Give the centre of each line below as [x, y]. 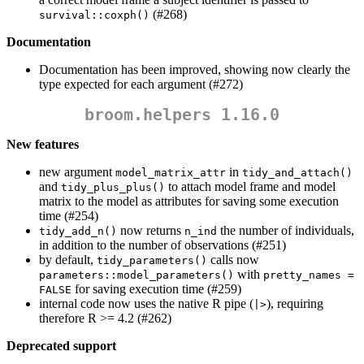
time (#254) [69, 216]
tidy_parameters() [152, 261]
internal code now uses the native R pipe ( [146, 304]
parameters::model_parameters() [136, 275]
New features [43, 145]
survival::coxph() [94, 15]
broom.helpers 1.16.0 [182, 115]
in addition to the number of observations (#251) [162, 245]
